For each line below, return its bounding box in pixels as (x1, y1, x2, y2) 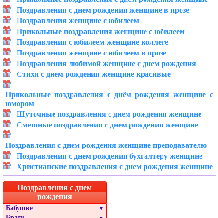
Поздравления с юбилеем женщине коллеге (17, 38, 168, 47)
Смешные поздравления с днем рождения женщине (17, 121, 198, 129)
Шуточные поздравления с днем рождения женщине (17, 110, 201, 119)
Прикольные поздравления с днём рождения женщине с (5, 91, 213, 99)
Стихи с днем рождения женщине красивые (17, 70, 171, 79)
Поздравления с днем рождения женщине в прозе (17, 6, 189, 15)
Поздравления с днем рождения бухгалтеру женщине (17, 152, 202, 161)
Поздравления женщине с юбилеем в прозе (17, 49, 166, 57)
